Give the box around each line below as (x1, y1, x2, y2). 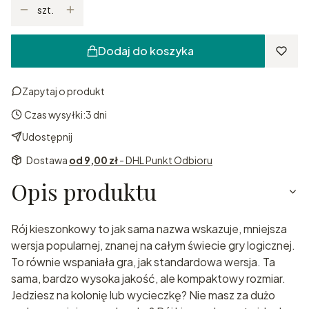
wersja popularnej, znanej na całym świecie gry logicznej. (11, 237, 295, 252)
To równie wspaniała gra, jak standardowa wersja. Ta (11, 254, 275, 269)
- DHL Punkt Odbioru (119, 153, 212, 166)
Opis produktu (11, 176, 157, 206)
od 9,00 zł (69, 153, 119, 166)
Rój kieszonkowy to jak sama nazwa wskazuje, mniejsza (11, 221, 287, 236)
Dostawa (26, 153, 69, 166)
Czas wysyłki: (24, 108, 86, 121)
